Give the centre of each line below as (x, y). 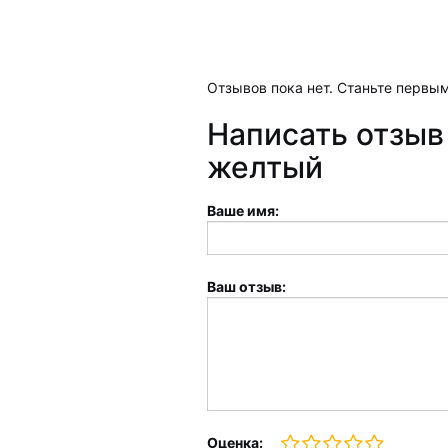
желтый (265, 167)
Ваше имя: (243, 210)
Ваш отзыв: (246, 286)
